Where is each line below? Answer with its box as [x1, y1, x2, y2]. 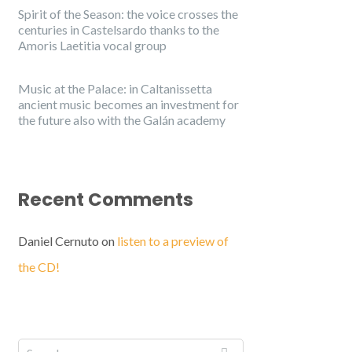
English [13, 317, 54, 333]
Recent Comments [18, 187, 193, 212]
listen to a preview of [117, 233, 229, 248]
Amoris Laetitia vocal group [18, 38, 167, 53]
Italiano [13, 332, 55, 347]
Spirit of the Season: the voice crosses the [18, 6, 238, 21]
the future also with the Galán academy [18, 112, 225, 127]
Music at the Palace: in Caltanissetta [18, 81, 212, 96]
